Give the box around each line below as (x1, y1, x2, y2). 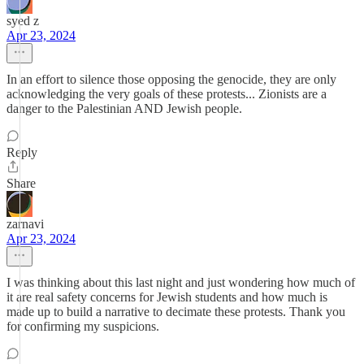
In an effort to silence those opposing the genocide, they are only (6, 72, 336, 86)
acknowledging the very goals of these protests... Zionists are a (6, 87, 327, 101)
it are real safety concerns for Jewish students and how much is (6, 290, 327, 304)
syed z (6, 14, 39, 28)
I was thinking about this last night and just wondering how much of (6, 275, 355, 289)
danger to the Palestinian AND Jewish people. (6, 102, 242, 115)
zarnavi (6, 217, 44, 231)
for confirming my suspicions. (6, 319, 159, 333)
